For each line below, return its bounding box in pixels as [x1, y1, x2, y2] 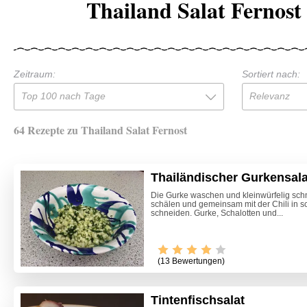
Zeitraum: [14, 68, 56, 79]
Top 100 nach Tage [21, 90, 106, 101]
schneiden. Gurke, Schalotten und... [151, 208, 283, 218]
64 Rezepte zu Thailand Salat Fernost [14, 121, 187, 138]
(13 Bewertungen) [158, 256, 225, 267]
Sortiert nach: [241, 68, 300, 79]
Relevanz [249, 90, 290, 101]
